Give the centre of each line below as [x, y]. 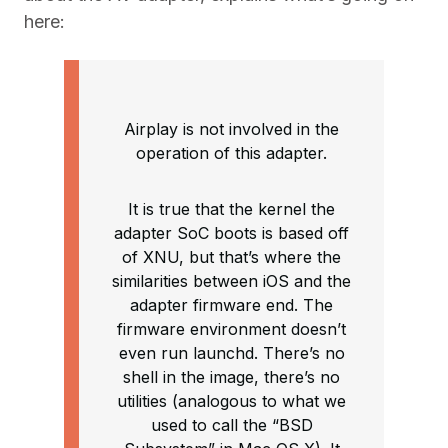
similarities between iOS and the [231, 281]
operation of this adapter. [231, 153]
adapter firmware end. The [231, 305]
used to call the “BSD [231, 425]
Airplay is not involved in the [231, 129]
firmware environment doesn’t [231, 329]
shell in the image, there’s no [231, 377]
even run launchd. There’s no [231, 353]
